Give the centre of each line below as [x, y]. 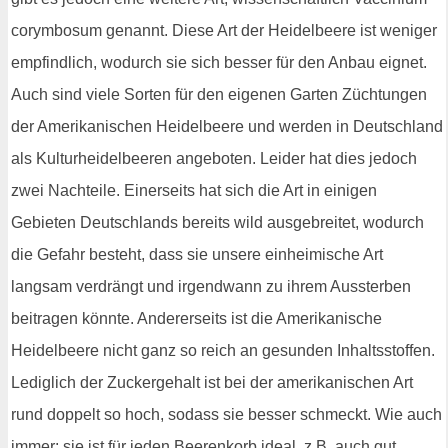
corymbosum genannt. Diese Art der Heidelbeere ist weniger [224, 31]
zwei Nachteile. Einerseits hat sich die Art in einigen [194, 191]
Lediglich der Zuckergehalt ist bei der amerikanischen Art [212, 383]
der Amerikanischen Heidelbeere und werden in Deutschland [227, 127]
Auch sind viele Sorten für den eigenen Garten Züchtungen [219, 95]
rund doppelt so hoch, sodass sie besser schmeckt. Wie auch [226, 415]
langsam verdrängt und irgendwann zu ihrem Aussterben [211, 287]
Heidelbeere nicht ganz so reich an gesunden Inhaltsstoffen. [223, 351]
